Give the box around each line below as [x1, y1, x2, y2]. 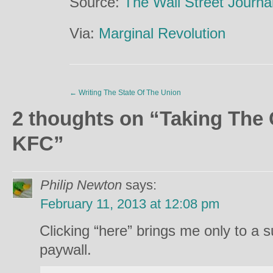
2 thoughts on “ [12, 107, 160, 130]
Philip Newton [40, 177, 122, 193]
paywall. [40, 241, 91, 258]
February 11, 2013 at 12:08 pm [40, 196, 219, 211]
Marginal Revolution [99, 25, 225, 41]
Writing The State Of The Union [77, 88, 181, 97]
